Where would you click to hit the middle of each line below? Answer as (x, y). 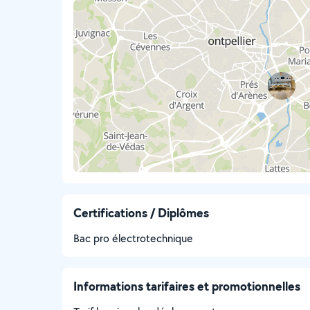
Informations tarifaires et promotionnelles (187, 286)
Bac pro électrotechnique (133, 238)
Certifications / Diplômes (141, 213)
